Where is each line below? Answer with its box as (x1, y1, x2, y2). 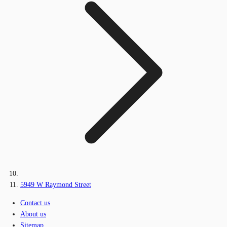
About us (20, 210, 46, 218)
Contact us (20, 199, 50, 207)
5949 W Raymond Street (20, 181, 91, 189)
